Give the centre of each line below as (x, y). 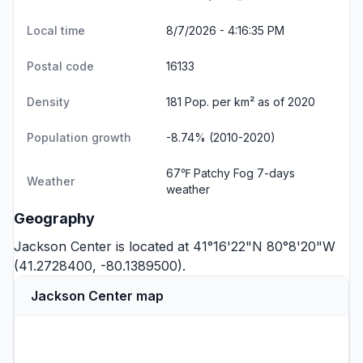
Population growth (79, 137)
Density (48, 102)
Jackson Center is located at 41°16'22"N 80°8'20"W (175, 246)
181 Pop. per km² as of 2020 (241, 102)
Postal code (60, 66)
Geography (54, 218)
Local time (56, 30)
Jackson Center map (97, 296)
